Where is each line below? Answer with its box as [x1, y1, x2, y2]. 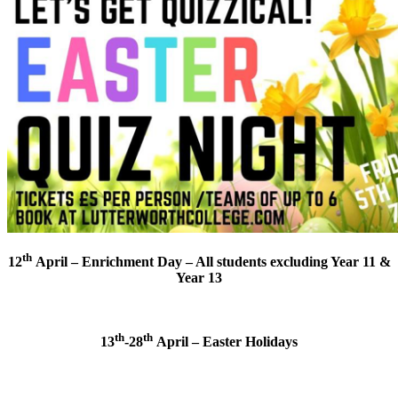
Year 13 [176, 270, 222, 286]
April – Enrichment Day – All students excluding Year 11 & [35, 254, 391, 270]
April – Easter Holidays [156, 334, 298, 350]
